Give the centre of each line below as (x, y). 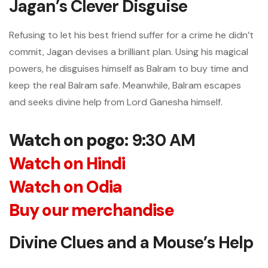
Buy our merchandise (92, 210)
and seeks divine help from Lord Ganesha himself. (116, 102)
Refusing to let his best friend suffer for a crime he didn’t (131, 35)
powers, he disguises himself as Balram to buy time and (129, 68)
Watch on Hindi (67, 164)
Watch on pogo (67, 140)
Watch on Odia (66, 187)
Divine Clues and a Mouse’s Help (131, 243)
